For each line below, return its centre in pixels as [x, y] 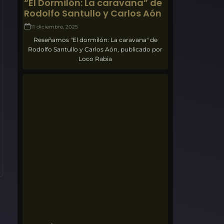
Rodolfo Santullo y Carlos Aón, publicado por [95, 49]
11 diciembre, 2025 [55, 26]
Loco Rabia [95, 58]
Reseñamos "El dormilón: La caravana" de [95, 39]
